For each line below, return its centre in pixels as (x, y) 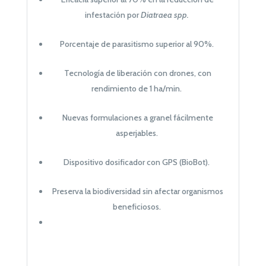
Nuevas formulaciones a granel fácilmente (137, 117)
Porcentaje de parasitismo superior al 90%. (137, 44)
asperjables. (137, 133)
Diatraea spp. (164, 15)
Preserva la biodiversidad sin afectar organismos (137, 191)
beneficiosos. (137, 206)
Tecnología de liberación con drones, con (137, 73)
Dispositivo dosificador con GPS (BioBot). (137, 162)
